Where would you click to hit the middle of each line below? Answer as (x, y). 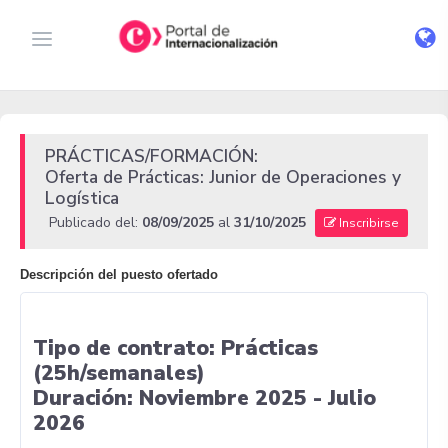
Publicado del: (95, 223)
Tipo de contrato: (124, 348)
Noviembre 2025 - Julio (257, 398)
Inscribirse (367, 223)
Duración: (83, 398)
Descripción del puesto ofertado (119, 274)
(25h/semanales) (119, 373)
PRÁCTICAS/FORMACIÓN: (151, 156)
